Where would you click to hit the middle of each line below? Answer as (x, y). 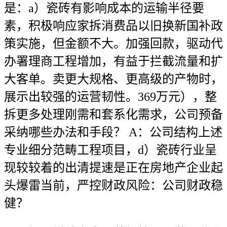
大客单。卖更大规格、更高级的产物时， (113, 79)
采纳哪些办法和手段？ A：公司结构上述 (113, 132)
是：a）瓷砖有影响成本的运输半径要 (104, 8)
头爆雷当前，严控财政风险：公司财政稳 (113, 185)
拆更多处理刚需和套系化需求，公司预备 (113, 115)
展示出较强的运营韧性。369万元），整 (110, 97)
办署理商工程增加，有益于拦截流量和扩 (113, 61)
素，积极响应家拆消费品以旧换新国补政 (113, 26)
